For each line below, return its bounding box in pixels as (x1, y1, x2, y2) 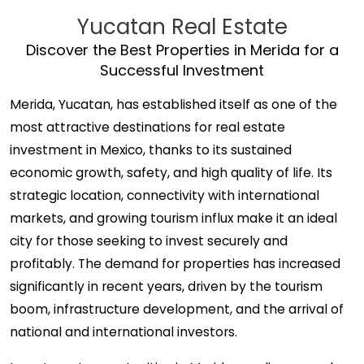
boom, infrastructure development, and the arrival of (10, 301, 344, 318)
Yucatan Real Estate (76, 12, 288, 41)
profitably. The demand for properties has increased (10, 255, 340, 272)
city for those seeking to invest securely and (10, 232, 288, 249)
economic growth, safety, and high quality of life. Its (10, 164, 332, 181)
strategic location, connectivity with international (10, 187, 319, 204)
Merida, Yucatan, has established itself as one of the (10, 96, 337, 113)
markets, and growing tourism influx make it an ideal (10, 210, 337, 227)
